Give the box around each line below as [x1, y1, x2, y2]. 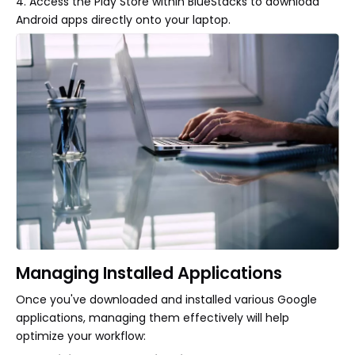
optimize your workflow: [16, 327, 146, 344]
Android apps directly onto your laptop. [16, 12, 231, 29]
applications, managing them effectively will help [16, 309, 289, 326]
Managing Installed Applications [16, 261, 282, 284]
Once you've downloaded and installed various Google [16, 291, 317, 307]
